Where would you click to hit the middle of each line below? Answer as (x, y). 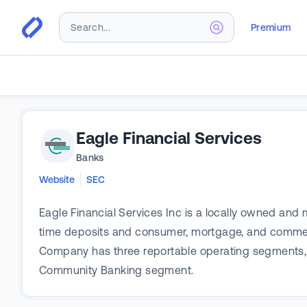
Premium (271, 27)
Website (57, 180)
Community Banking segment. (116, 270)
